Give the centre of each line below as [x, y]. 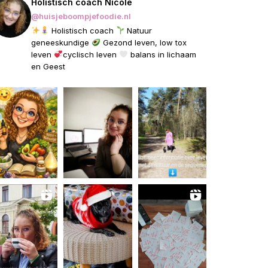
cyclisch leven [91, 54]
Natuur [138, 30]
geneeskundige [61, 42]
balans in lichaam [162, 54]
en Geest [48, 66]
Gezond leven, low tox [143, 42]
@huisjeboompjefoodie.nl [81, 16]
